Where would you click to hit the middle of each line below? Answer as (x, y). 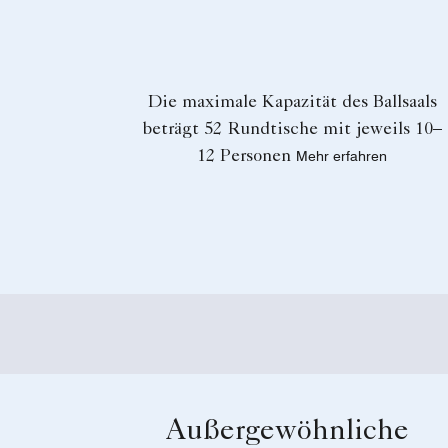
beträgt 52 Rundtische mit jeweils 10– (292, 130)
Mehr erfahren (341, 156)
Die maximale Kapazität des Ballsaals (292, 103)
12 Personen (244, 157)
